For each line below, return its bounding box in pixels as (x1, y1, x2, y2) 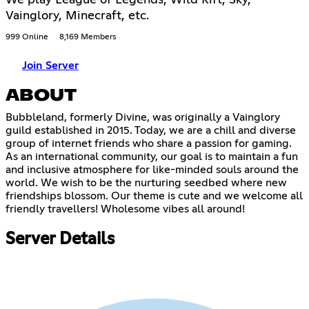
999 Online (6, 32, 48, 41)
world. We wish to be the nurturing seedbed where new (6, 177, 287, 188)
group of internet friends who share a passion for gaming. (6, 137, 292, 149)
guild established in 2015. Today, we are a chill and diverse (6, 124, 296, 136)
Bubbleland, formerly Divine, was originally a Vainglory (6, 111, 280, 123)
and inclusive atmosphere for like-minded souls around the (6, 163, 299, 175)
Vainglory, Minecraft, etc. (6, 9, 149, 22)
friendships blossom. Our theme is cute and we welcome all (6, 190, 303, 201)
